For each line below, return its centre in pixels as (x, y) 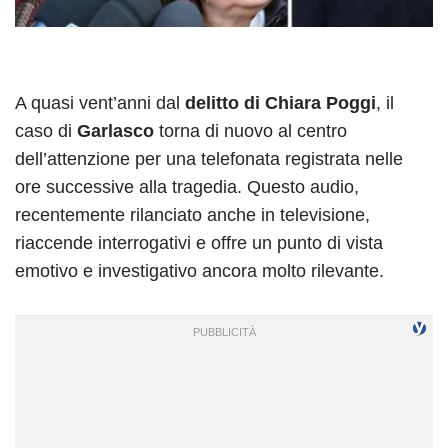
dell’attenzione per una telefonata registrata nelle (209, 158)
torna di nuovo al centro (250, 130)
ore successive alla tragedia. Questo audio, (187, 186)
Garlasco (115, 130)
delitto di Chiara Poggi (280, 102)
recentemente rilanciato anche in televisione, (192, 214)
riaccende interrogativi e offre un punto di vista (199, 242)
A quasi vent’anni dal (100, 102)
